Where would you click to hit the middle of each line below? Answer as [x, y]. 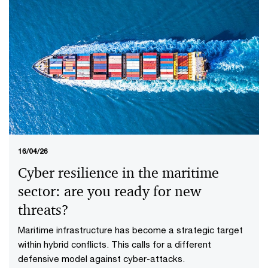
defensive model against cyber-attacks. [101, 259]
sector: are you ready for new [109, 192]
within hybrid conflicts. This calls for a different [115, 244]
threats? [43, 210]
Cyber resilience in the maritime [118, 173]
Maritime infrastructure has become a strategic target [130, 230]
